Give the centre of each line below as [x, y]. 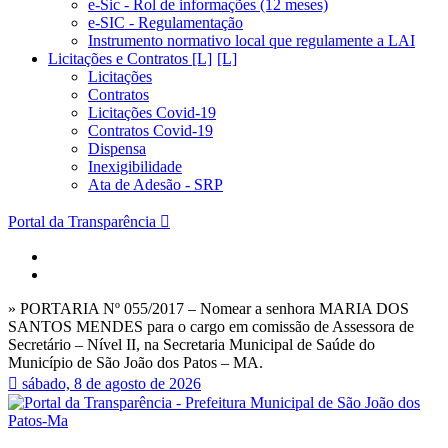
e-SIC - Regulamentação [165, 22]
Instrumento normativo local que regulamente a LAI [251, 40]
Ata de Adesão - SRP [155, 184]
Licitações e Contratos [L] [130, 58]
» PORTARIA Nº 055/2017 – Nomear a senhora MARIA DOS [208, 308]
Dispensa [117, 148]
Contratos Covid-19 [150, 130]
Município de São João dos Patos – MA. [135, 362]
